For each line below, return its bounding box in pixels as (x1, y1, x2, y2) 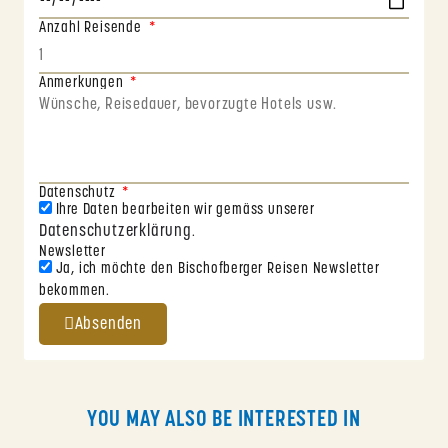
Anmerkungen (38, 76, 128, 92)
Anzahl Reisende (38, 21, 146, 37)
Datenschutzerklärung (38, 223, 192, 241)
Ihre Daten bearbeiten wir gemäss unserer (55, 203, 315, 219)
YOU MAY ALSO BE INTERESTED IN (86, 409, 362, 433)
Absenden (74, 315, 143, 333)
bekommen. (38, 284, 111, 300)
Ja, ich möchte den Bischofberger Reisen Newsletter (55, 262, 380, 278)
